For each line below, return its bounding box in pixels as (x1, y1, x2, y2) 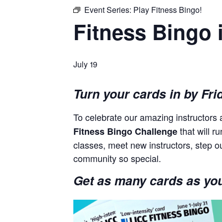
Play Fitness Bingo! (133, 4, 202, 16)
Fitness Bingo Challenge (73, 125, 177, 138)
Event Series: (84, 4, 133, 16)
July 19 (73, 58, 98, 70)
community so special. (73, 152, 161, 165)
